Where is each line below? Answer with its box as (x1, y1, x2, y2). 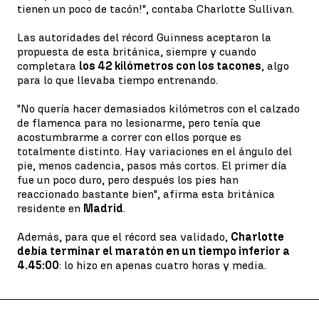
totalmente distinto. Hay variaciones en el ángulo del (17, 145, 292, 158)
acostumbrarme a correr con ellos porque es (17, 130, 241, 144)
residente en (17, 202, 83, 215)
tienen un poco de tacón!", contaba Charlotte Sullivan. (17, 2, 294, 16)
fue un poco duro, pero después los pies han (17, 173, 239, 187)
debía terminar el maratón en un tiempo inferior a (17, 244, 290, 258)
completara (17, 59, 79, 73)
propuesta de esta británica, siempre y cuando (17, 45, 256, 58)
